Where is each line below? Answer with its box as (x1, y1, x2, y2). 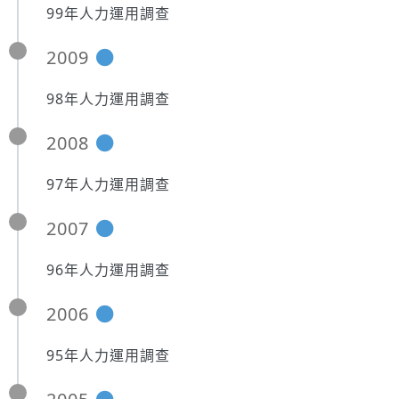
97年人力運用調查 (46, 175, 170, 194)
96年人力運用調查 (46, 260, 170, 280)
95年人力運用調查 (46, 346, 170, 365)
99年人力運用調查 (46, 4, 170, 23)
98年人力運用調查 (46, 89, 170, 109)
